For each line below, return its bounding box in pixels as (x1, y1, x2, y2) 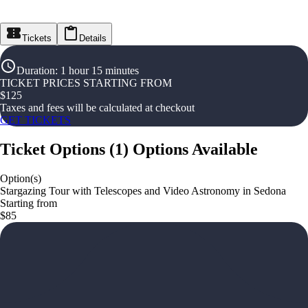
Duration (16, 65, 55, 76)
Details (79, 33, 107, 43)
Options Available (133, 140, 258, 158)
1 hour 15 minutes (60, 65, 139, 76)
